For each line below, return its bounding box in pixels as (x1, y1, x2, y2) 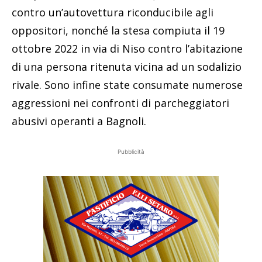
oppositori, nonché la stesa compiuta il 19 (12, 23, 225, 38)
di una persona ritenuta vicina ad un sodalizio (12, 60, 242, 74)
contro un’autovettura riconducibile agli (12, 5, 213, 20)
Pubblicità (118, 148, 144, 156)
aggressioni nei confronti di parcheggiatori (12, 96, 229, 111)
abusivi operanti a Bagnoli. (12, 114, 146, 129)
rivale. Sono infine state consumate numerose (12, 78, 243, 92)
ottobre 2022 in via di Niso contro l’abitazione (12, 42, 243, 56)
